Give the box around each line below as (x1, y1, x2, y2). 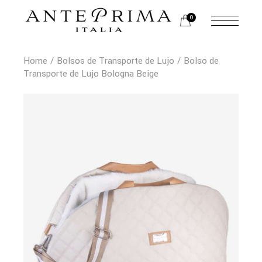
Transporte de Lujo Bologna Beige (23, 67, 159, 80)
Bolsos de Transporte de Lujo (57, 54, 175, 67)
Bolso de (184, 54, 219, 67)
